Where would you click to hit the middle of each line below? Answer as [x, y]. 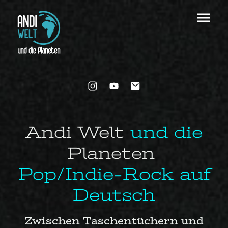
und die [163, 133]
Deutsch [114, 195]
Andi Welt [75, 133]
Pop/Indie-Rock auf [114, 174]
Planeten [111, 153]
